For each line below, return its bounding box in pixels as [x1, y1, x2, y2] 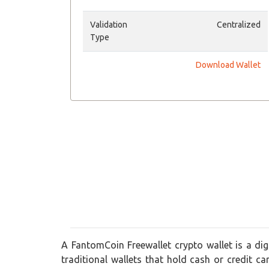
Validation [90, 20, 127, 29]
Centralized [217, 20, 261, 29]
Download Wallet [196, 60, 261, 70]
